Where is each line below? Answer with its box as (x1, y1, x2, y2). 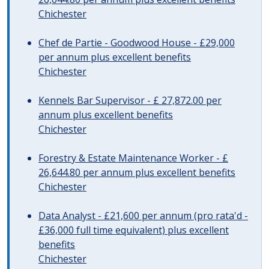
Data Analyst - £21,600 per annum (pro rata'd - (38, 209, 248, 222)
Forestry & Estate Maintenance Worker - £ (38, 151, 228, 165)
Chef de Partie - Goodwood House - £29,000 (38, 36, 235, 49)
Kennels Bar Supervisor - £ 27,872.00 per (38, 94, 222, 107)
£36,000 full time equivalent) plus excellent (38, 223, 229, 237)
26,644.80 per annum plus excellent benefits (38, 166, 235, 179)
